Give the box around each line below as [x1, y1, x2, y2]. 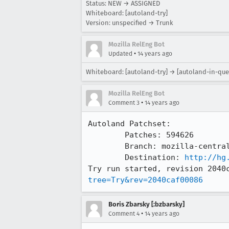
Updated [108, 50, 132, 57]
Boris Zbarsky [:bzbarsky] [108, 200, 185, 208]
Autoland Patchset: [88, 119, 171, 128]
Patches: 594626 [88, 130, 125, 140]
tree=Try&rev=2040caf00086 [88, 175, 203, 185]
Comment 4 [108, 210, 140, 217]
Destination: [125, 153, 185, 162]
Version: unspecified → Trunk [86, 19, 173, 27]
